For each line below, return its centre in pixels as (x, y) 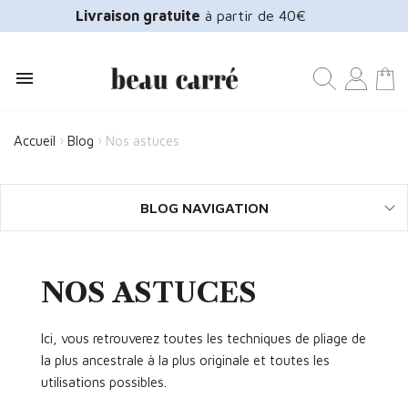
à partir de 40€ (253, 15)
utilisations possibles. (104, 382)
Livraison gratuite (138, 15)
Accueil (35, 141)
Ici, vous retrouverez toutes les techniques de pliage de (204, 338)
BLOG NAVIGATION (204, 208)
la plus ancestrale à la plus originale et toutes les (185, 360)
